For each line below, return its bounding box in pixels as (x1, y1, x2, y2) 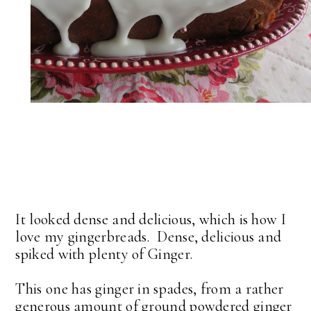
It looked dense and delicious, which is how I (15, 210, 286, 228)
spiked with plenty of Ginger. (15, 244, 193, 263)
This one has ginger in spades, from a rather (15, 279, 284, 298)
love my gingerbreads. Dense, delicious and (15, 227, 282, 246)
